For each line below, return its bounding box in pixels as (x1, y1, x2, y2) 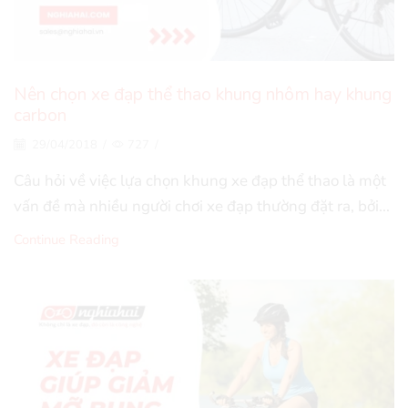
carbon (14, 103, 66, 128)
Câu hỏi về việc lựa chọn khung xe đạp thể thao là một (14, 170, 386, 192)
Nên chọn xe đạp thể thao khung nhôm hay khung (14, 82, 392, 107)
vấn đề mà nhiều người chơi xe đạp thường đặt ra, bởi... (14, 196, 390, 218)
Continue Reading (14, 230, 119, 250)
